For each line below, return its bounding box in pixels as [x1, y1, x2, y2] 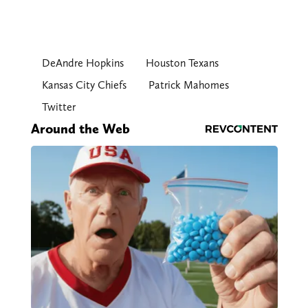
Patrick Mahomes [148, 78, 229, 92]
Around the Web [30, 120, 130, 137]
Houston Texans [145, 56, 219, 70]
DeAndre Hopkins [41, 56, 124, 70]
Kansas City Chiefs [41, 78, 126, 92]
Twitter [41, 100, 76, 114]
